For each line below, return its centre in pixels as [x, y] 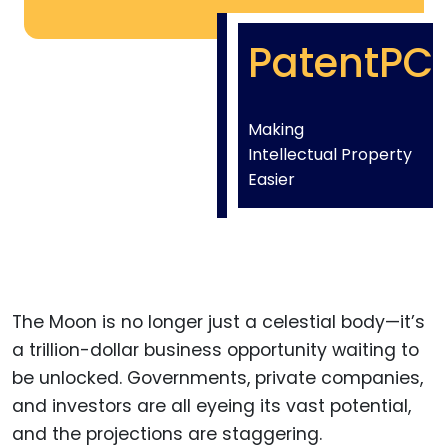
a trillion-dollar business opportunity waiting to [215, 349]
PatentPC [340, 62]
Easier [271, 179]
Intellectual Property [330, 154]
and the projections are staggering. [167, 433]
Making [276, 129]
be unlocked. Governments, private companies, [217, 377]
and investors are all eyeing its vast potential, [211, 405]
